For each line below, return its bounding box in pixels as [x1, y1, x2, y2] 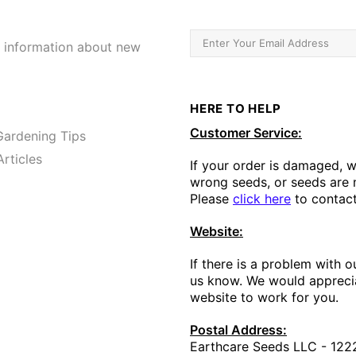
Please [190, 191, 233, 207]
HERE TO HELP [190, 101, 281, 116]
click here [233, 191, 291, 207]
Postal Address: [190, 322, 287, 338]
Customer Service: [190, 125, 302, 141]
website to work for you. [190, 289, 339, 305]
